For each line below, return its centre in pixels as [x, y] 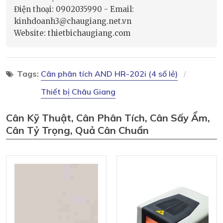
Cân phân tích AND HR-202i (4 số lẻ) [109, 74]
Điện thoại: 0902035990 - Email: [74, 9]
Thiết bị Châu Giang [78, 92]
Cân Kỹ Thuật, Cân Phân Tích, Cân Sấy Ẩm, [108, 118]
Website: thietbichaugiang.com [72, 33]
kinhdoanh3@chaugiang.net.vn [73, 21]
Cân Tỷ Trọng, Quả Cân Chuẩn [77, 130]
